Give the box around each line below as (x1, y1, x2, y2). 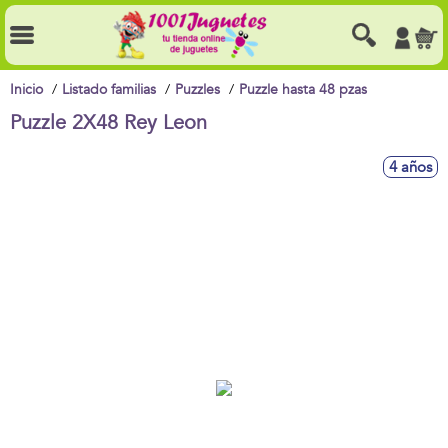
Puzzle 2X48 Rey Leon (10, 109, 207, 136)
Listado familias (62, 80, 156, 99)
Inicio (10, 80, 43, 99)
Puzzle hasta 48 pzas (239, 80, 367, 99)
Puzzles (175, 80, 220, 99)
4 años (389, 157, 432, 177)
